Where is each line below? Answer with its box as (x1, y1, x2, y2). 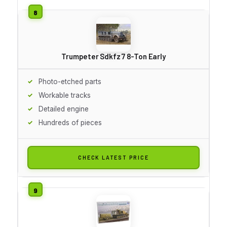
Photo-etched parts (39, 77, 101, 86)
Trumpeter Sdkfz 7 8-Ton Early (61, 51, 166, 61)
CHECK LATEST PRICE (78, 154, 149, 161)
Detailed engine (39, 104, 89, 113)
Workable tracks (39, 91, 91, 99)
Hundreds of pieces (39, 118, 102, 127)
